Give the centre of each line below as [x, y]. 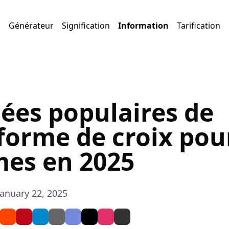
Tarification [199, 26]
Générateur [31, 26]
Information [143, 26]
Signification [86, 26]
